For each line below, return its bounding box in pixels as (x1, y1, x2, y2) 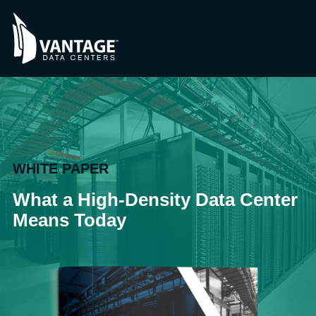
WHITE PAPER (13, 161, 109, 177)
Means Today (13, 210, 126, 231)
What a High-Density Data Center (13, 190, 298, 210)
